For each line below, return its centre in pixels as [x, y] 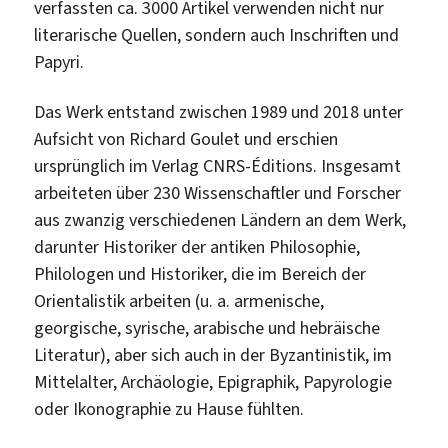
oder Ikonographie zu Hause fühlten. [169, 408]
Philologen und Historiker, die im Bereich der [200, 273]
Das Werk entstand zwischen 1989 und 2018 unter [219, 111]
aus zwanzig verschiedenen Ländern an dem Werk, [220, 219]
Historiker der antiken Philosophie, [232, 246]
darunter [69, 246]
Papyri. [59, 62]
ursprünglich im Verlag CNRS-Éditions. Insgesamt [218, 165]
